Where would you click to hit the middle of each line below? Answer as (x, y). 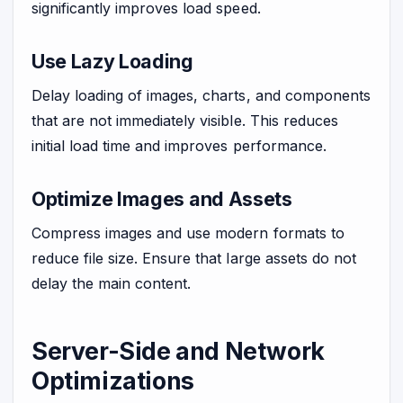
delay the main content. (112, 283)
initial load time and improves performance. (179, 145)
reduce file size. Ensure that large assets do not (194, 258)
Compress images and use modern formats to (188, 233)
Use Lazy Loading (112, 62)
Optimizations (113, 381)
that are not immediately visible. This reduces (185, 120)
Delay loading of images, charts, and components (201, 95)
